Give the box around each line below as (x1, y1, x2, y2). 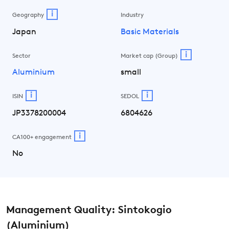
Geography (12, 12, 44, 18)
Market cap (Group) (121, 53, 178, 59)
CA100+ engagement (12, 134, 72, 141)
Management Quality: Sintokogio (6, 205, 172, 216)
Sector (12, 53, 31, 59)
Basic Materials (121, 28, 179, 36)
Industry (121, 12, 144, 18)
